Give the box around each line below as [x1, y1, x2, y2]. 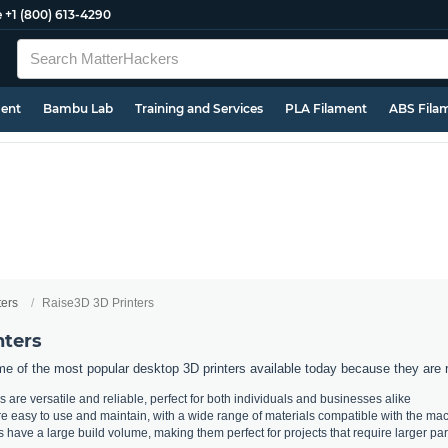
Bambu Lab [43, 101, 113, 116]
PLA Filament [285, 101, 367, 116]
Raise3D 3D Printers [42, 295, 154, 310]
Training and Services [135, 101, 263, 116]
